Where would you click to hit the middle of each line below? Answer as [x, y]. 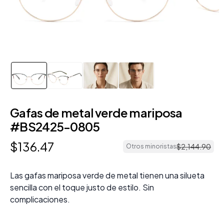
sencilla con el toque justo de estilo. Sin [82, 187]
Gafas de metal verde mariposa [96, 113]
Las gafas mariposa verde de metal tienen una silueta [107, 175]
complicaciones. [40, 199]
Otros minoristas [151, 146]
